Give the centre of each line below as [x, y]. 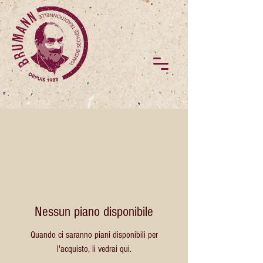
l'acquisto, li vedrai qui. [94, 249]
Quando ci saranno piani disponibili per [94, 235]
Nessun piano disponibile [94, 212]
